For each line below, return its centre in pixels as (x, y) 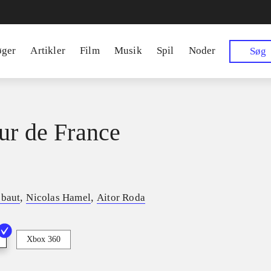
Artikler (48, 51)
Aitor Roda (121, 198)
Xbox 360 (44, 240)
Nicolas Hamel (59, 198)
